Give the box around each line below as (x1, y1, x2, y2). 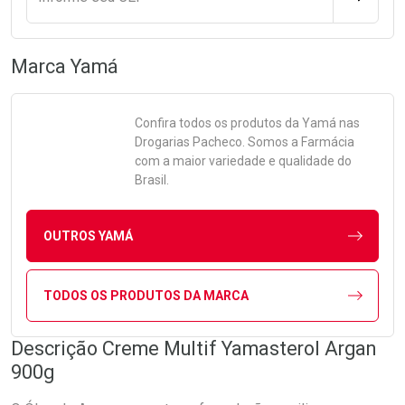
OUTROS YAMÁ (42, 228, 133, 243)
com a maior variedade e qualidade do (135, 154, 352, 168)
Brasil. (135, 173, 169, 187)
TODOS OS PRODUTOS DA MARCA (42, 287, 249, 303)
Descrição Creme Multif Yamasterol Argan (11, 337, 376, 360)
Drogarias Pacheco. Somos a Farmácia (135, 135, 354, 149)
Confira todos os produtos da (135, 116, 302, 130)
